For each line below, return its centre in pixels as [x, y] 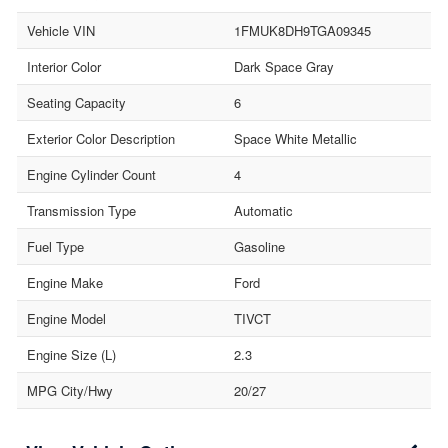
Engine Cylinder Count [91, 174]
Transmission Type [81, 210]
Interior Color [64, 66]
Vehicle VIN [61, 30]
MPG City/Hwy [70, 390]
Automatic [263, 210]
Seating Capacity [76, 102]
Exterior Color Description [101, 138]
